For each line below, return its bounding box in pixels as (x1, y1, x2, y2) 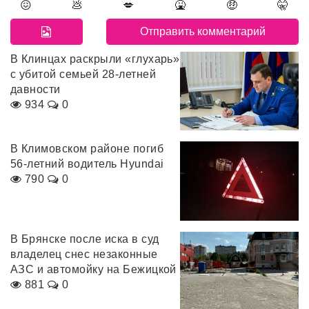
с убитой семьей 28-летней (10, 68, 156, 80)
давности (10, 83, 61, 95)
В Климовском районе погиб (10, 143, 163, 155)
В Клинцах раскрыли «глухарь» (10, 52, 180, 65)
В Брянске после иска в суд (10, 232, 159, 245)
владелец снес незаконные (10, 248, 158, 260)
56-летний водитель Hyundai (10, 158, 164, 170)
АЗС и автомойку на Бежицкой (10, 263, 177, 275)
